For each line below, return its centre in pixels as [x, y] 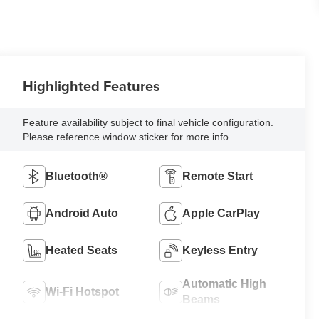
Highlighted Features [92, 86]
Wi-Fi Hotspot [83, 292]
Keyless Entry [220, 251]
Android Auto [82, 214]
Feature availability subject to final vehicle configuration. [148, 123]
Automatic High [225, 284]
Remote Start [218, 177]
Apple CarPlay [221, 214]
